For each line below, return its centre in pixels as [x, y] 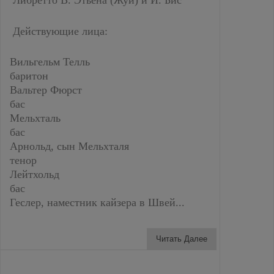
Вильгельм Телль [50, 62]
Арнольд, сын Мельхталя [69, 146]
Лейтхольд [35, 174]
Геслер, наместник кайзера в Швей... [97, 202]
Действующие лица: [59, 31]
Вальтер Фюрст [46, 90]
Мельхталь [35, 118]
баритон [29, 76]
